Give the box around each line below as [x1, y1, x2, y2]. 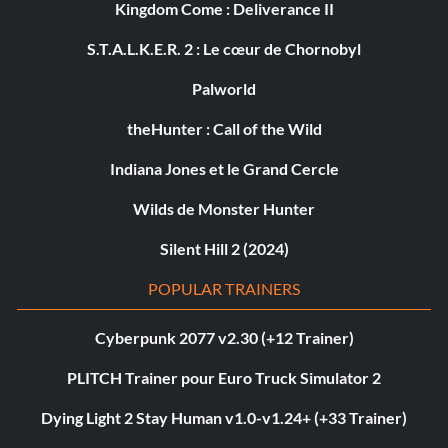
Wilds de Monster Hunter [133, 198, 315, 218]
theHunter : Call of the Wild [126, 118, 322, 138]
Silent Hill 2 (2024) [159, 238, 289, 258]
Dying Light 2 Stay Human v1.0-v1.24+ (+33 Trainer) [41, 407, 407, 427]
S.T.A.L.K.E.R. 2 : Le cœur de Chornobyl [87, 38, 361, 58]
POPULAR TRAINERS [147, 278, 301, 298]
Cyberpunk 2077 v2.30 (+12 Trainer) [94, 327, 354, 347]
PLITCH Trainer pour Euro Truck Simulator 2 [67, 367, 381, 387]
